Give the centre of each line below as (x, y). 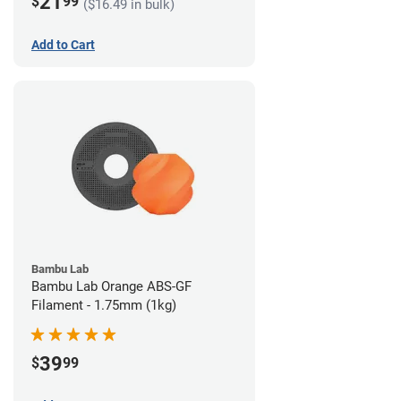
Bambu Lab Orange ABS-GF (111, 286)
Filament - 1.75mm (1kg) (104, 305)
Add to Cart (63, 44)
